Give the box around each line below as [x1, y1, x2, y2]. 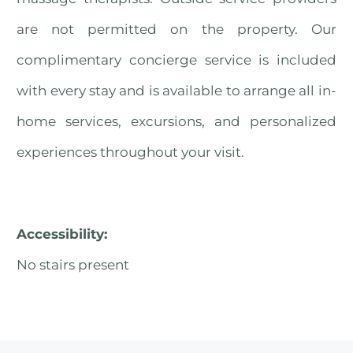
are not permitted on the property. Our [17, 21, 336, 38]
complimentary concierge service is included [17, 52, 336, 69]
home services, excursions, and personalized [17, 113, 336, 130]
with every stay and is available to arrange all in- [17, 83, 336, 99]
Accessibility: [17, 225, 108, 242]
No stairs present [17, 256, 130, 273]
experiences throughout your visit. [17, 144, 245, 161]
